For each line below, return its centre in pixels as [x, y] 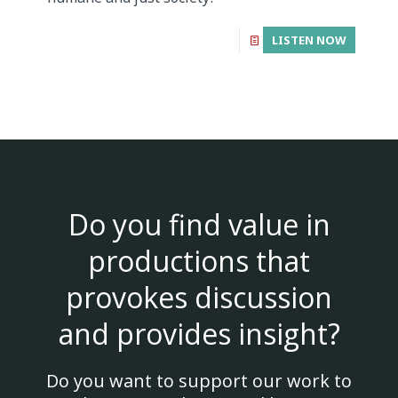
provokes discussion [199, 297]
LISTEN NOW [309, 40]
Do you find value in [199, 224]
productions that [199, 261]
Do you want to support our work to [199, 381]
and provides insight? [199, 334]
